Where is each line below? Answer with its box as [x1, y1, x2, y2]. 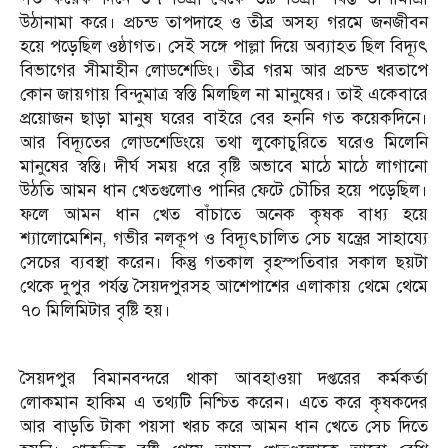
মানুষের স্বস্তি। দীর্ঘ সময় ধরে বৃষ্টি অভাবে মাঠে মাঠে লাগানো [20, 156, 428, 178]
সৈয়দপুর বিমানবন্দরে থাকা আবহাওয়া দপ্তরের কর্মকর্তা [20, 368, 428, 390]
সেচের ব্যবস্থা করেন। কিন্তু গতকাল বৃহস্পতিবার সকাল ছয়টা [20, 252, 428, 274]
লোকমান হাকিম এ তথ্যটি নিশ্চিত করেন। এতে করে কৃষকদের [20, 392, 428, 414]
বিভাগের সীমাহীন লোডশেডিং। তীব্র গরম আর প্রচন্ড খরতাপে [20, 60, 428, 82]
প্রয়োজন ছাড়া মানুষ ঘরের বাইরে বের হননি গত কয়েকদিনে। [20, 108, 428, 130]
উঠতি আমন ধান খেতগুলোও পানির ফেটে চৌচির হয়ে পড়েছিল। [20, 180, 428, 202]
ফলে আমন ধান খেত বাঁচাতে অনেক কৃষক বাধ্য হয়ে [20, 204, 428, 226]
